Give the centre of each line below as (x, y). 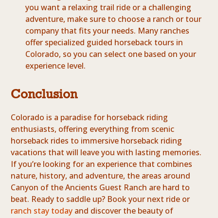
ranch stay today (42, 211)
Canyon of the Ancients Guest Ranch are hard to (100, 188)
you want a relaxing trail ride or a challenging (109, 8)
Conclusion (44, 94)
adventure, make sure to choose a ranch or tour (114, 19)
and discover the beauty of (123, 211)
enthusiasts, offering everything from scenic (93, 129)
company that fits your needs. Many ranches (108, 31)
